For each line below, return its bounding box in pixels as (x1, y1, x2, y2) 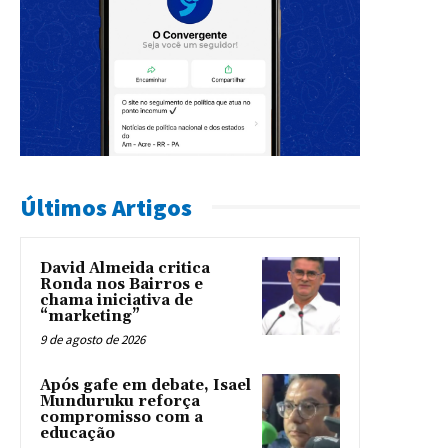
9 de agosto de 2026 (40, 330, 145, 348)
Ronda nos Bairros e (40, 274, 203, 294)
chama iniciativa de (40, 290, 193, 310)
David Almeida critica (40, 258, 210, 278)
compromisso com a (40, 407, 203, 427)
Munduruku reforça (40, 391, 200, 411)
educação (40, 423, 115, 443)
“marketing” (40, 306, 140, 326)
